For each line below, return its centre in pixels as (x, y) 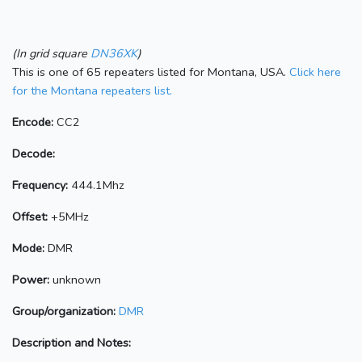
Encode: (33, 122)
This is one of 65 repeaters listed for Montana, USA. (151, 72)
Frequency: (40, 185)
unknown (75, 279)
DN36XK (114, 53)
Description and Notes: (72, 342)
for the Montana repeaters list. (92, 90)
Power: (31, 279)
